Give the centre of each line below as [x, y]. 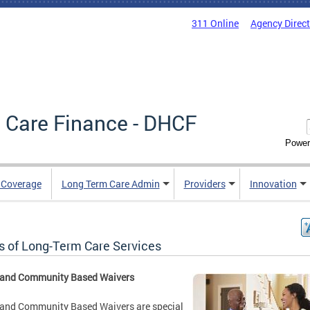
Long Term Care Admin [110, 184]
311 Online [215, 23]
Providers [204, 184]
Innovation [273, 184]
